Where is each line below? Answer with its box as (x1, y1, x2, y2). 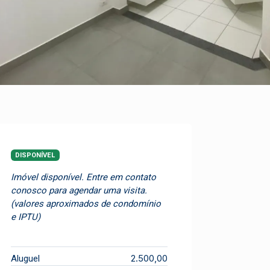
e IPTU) (11, 211, 40, 222)
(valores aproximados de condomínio (11, 198, 161, 209)
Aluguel (11, 253, 40, 264)
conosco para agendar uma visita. (11, 184, 147, 196)
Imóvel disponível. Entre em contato (11, 171, 156, 183)
